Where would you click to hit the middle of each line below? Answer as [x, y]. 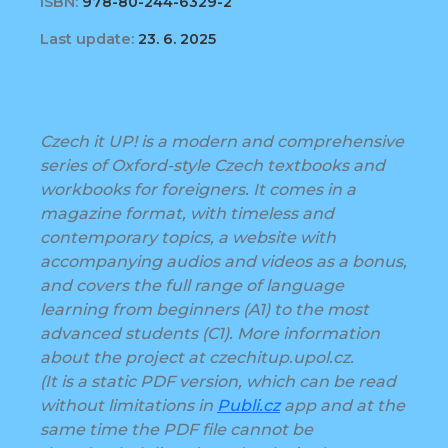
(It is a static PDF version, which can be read [218, 382]
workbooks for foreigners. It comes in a [198, 190]
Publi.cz [248, 406]
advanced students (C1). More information [210, 334]
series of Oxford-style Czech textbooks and [212, 166]
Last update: [87, 39]
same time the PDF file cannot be [176, 430]
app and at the [342, 406]
